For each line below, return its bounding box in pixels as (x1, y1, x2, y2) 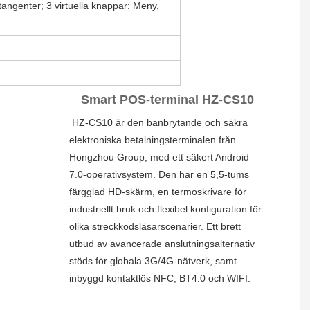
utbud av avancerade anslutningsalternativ (69, 237, 255, 249)
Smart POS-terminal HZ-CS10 (80, 92, 254, 107)
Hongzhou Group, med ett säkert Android (69, 151, 249, 163)
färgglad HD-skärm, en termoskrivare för (69, 185, 246, 197)
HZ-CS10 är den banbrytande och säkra (72, 116, 248, 128)
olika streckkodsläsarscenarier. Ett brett (69, 220, 241, 232)
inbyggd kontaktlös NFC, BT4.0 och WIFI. (69, 272, 250, 284)
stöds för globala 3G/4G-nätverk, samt (69, 255, 237, 266)
